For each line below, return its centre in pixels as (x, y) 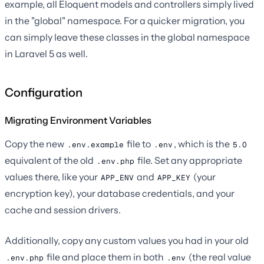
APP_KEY (174, 177)
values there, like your (52, 177)
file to (139, 144)
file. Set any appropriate (189, 161)
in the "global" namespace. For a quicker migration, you (125, 21)
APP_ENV (117, 177)
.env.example (95, 144)
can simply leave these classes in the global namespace (127, 37)
